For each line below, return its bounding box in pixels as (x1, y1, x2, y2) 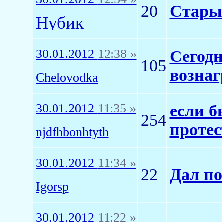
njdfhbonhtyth (35, 125, 109, 139)
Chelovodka (35, 70, 98, 85)
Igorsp (35, 179, 69, 194)
